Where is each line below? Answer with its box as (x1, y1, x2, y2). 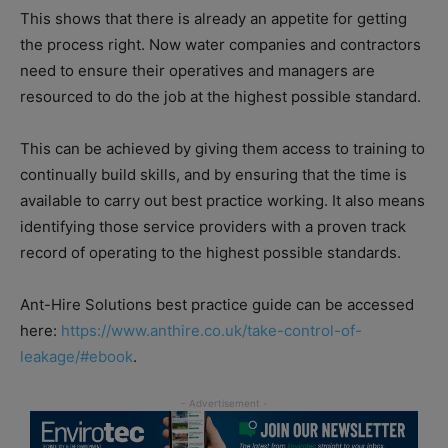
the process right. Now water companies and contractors (20, 34, 421, 54)
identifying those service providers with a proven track (20, 216, 406, 236)
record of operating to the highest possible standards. (20, 242, 401, 262)
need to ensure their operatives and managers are (20, 60, 375, 80)
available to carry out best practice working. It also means (20, 190, 425, 210)
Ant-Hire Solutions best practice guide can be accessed (20, 294, 414, 314)
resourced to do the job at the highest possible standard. (20, 86, 421, 106)
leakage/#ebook (20, 346, 133, 366)
